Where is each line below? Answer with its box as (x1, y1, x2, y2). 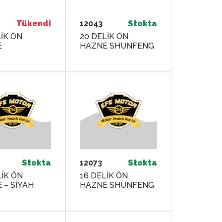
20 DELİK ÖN (80, 31, 129, 41)
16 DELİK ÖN (80, 171, 128, 181)
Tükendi (16, 18, 52, 28)
